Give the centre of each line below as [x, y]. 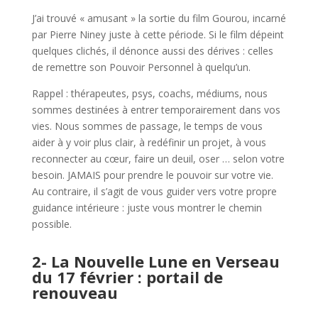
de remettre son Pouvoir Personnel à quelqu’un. [141, 67]
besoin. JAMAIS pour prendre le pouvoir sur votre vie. [152, 175]
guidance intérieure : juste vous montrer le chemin [147, 208]
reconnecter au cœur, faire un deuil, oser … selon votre [158, 159]
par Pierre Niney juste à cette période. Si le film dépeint [158, 34]
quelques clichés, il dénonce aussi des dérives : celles [152, 51]
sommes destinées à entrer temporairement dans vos [156, 110]
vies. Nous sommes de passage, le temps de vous [147, 126]
